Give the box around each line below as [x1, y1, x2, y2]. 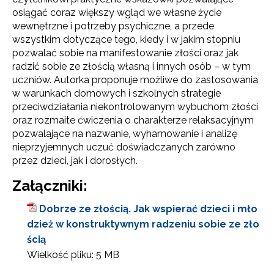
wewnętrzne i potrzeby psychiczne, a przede [12, 20, 214, 32]
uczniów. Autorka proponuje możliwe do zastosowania [12, 73, 258, 86]
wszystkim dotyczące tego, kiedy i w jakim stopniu [12, 33, 240, 45]
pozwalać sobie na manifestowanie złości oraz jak [12, 46, 239, 59]
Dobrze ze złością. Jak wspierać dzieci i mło [39, 202, 257, 215]
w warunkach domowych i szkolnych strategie [12, 87, 221, 99]
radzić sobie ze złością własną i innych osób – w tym [12, 60, 251, 72]
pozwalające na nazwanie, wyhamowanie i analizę [12, 127, 237, 139]
